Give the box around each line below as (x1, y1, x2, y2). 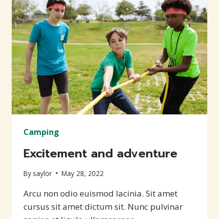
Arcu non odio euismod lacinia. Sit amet (23, 187, 177, 199)
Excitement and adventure (23, 145, 177, 163)
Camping (23, 127, 59, 138)
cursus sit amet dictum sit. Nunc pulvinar (23, 200, 183, 212)
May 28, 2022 (62, 168, 104, 178)
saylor (33, 168, 52, 178)
